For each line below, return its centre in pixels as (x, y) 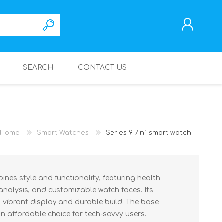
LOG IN (125, 123)
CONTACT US (102, 68)
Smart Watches (63, 133)
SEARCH (38, 68)
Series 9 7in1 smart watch (148, 133)
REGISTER (128, 109)
